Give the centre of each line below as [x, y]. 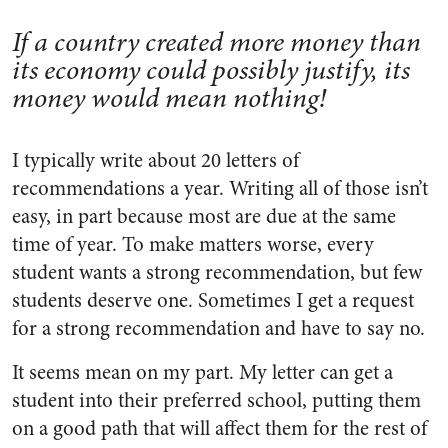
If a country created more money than [216, 42]
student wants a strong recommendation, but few [217, 273]
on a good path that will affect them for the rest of [219, 429]
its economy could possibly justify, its [211, 70]
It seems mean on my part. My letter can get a [202, 373]
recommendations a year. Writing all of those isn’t [220, 189]
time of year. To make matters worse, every [193, 245]
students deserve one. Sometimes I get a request [213, 301]
